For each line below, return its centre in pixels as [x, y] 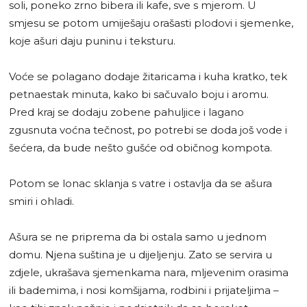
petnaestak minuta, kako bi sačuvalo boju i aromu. [139, 95]
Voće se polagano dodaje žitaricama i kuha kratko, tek [148, 77]
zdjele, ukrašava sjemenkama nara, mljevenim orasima [149, 273]
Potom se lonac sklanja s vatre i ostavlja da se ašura [140, 184]
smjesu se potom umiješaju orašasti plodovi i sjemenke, [151, 23]
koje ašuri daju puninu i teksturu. [92, 41]
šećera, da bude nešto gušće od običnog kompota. [140, 148]
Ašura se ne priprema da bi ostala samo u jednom [138, 237]
